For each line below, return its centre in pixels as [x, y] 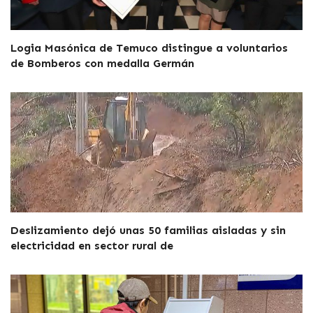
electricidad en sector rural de [92, 245]
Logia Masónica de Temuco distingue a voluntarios [149, 48]
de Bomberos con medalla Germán [102, 63]
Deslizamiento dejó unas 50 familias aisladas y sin [148, 230]
